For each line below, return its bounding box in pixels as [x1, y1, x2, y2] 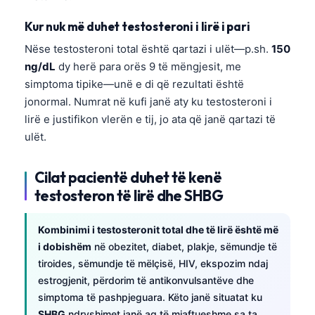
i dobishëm [38, 240, 91, 252]
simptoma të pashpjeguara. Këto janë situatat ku [38, 290, 262, 303]
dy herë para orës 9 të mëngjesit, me [56, 59, 241, 73]
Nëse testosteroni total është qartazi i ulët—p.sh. [25, 41, 271, 56]
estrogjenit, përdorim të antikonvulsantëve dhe [38, 274, 254, 286]
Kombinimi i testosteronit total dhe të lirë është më [38, 223, 278, 236]
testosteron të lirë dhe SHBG [34, 186, 224, 205]
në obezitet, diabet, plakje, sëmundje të [91, 240, 277, 252]
